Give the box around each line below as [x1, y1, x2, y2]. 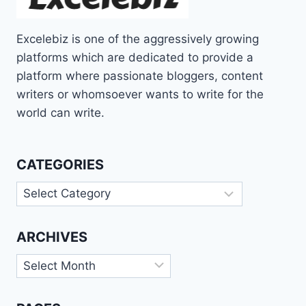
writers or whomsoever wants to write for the [16, 87, 264, 101]
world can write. [16, 105, 105, 120]
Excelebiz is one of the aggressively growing [16, 31, 259, 46]
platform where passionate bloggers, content [16, 68, 263, 83]
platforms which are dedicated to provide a [16, 50, 253, 64]
